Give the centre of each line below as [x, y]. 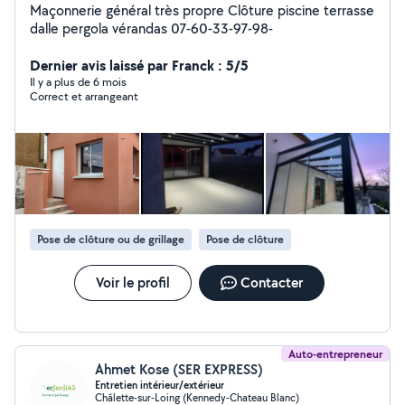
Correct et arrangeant [84, 96]
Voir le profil [132, 283]
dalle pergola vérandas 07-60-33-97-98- [151, 28]
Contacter [271, 283]
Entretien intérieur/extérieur [160, 385]
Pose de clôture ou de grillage [111, 239]
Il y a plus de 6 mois [78, 82]
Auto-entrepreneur [335, 354]
